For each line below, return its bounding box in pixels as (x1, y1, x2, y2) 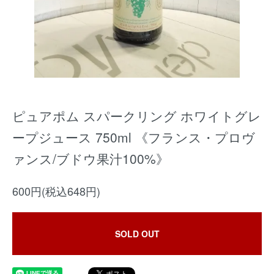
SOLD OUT (114, 228, 160, 240)
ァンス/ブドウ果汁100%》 (12, 149, 169, 168)
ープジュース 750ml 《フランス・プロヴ (12, 128, 255, 146)
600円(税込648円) (12, 183, 100, 199)
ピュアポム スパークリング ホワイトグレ (12, 106, 261, 125)
